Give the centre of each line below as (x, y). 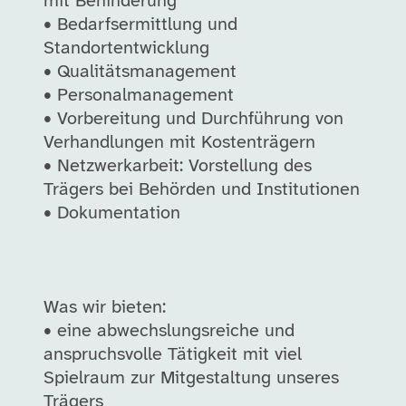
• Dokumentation (112, 213)
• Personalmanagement (139, 96)
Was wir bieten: (105, 308)
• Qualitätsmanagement (140, 72)
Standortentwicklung (126, 48)
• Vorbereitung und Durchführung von (193, 119)
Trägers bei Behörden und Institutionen (202, 190)
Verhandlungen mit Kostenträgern (179, 143)
